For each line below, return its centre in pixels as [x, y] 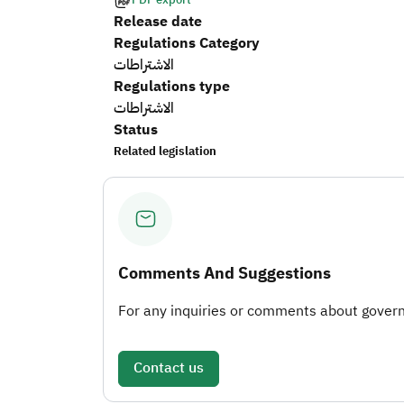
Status [136, 129]
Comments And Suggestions [225, 272]
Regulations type [172, 86]
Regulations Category [187, 43]
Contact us [169, 367]
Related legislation [165, 151]
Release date [158, 21]
